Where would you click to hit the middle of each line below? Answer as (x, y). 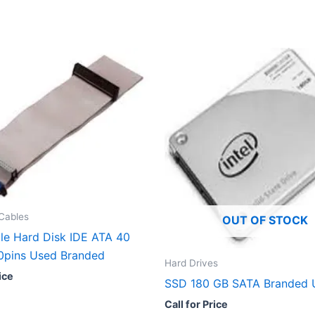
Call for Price (196, 304)
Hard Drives (191, 263)
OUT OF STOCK (265, 220)
